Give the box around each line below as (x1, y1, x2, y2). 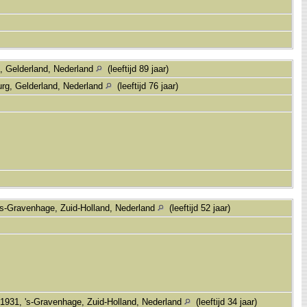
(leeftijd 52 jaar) (164, 202, 233, 213)
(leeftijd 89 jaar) (102, 63, 171, 74)
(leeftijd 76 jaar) (112, 80, 181, 91)
